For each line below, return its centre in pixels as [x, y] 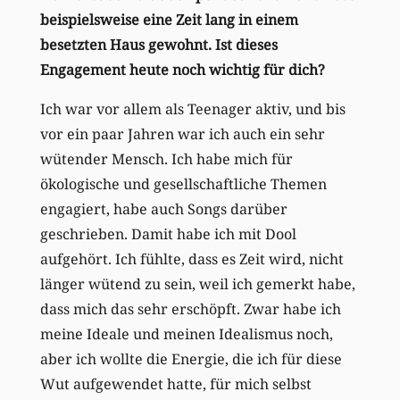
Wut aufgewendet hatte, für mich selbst [175, 383]
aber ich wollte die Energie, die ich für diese [191, 358]
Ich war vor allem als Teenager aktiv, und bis [192, 108]
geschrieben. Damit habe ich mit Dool [168, 233]
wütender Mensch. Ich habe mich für [166, 158]
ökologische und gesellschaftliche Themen [183, 183]
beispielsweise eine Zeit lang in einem [169, 19]
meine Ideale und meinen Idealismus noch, [186, 333]
